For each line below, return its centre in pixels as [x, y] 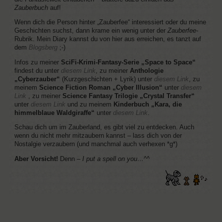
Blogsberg [43, 48]
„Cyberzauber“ [37, 79]
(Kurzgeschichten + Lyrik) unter [107, 79]
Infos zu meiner [37, 62]
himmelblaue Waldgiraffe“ [54, 113]
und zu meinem [89, 104]
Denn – [70, 159]
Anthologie [146, 71]
